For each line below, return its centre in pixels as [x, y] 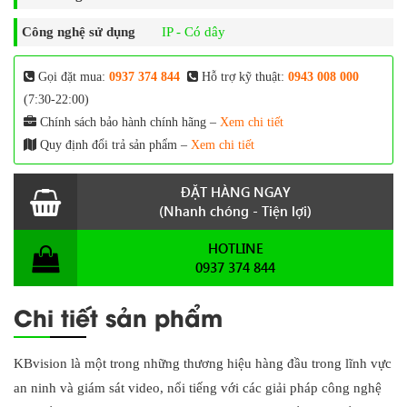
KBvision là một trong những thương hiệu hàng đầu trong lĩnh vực [203, 363]
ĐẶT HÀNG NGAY [235, 191]
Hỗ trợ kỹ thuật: [243, 76]
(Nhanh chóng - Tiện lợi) [235, 210]
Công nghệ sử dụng [79, 31]
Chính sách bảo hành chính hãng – [128, 122]
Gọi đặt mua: [72, 76]
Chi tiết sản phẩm [118, 316]
